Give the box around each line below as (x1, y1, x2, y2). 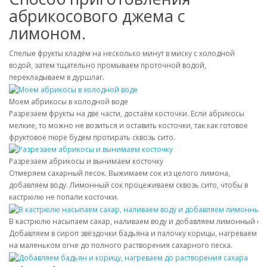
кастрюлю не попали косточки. (9, 192, 119, 203)
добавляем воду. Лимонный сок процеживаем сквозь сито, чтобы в (9, 180, 248, 191)
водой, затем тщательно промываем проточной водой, (9, 60, 206, 70)
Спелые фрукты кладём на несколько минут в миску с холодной (9, 48, 235, 58)
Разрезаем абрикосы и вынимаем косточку (9, 156, 163, 167)
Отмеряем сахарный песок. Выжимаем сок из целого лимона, (9, 168, 230, 179)
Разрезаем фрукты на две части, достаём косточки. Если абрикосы (9, 108, 244, 119)
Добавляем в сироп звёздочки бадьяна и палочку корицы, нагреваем (9, 228, 257, 239)
